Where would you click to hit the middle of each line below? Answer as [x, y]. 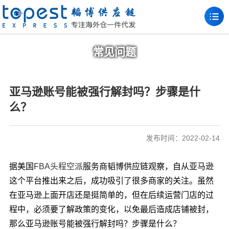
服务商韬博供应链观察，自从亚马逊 [148, 166]
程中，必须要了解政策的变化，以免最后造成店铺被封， [111, 209]
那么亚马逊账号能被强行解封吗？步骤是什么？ [95, 224]
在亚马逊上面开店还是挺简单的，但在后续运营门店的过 [111, 195]
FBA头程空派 [58, 166]
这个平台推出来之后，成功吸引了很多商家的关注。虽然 [111, 181]
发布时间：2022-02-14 [183, 138]
